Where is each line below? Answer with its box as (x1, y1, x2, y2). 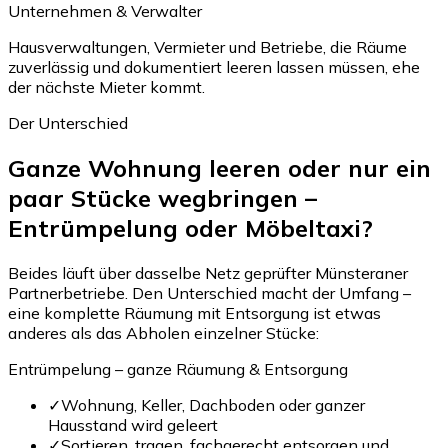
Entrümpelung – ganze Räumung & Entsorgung (8, 358, 348, 379)
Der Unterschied (8, 112, 128, 133)
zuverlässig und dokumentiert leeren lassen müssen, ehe (8, 56, 420, 77)
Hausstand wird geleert (48, 414, 218, 435)
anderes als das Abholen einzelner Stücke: (8, 322, 319, 343)
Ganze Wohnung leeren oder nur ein (8, 152, 431, 183)
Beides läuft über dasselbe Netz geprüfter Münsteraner (8, 262, 408, 283)
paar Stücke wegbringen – (8, 182, 317, 213)
